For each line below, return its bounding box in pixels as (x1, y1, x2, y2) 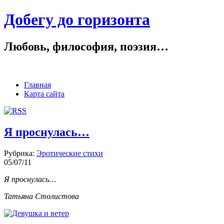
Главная (24, 80, 51, 89)
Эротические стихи (36, 148, 103, 157)
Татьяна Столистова (4, 191, 79, 200)
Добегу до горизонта (4, 10, 150, 29)
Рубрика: (4, 148, 36, 157)
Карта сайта (24, 89, 64, 98)
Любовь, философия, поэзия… (4, 39, 168, 53)
